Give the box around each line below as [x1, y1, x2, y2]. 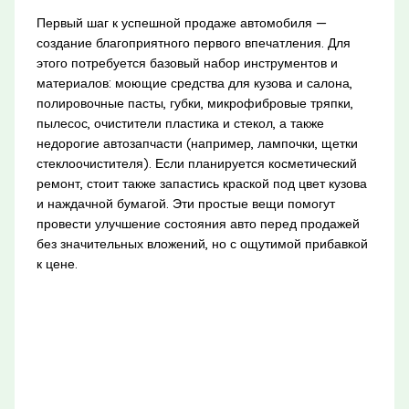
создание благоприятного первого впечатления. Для [36, 34, 351, 51]
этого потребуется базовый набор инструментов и [36, 54, 338, 71]
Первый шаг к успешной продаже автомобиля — [36, 14, 327, 31]
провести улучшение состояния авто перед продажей [36, 215, 360, 232]
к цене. [36, 255, 78, 272]
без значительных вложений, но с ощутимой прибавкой [36, 235, 368, 252]
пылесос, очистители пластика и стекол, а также [36, 114, 324, 131]
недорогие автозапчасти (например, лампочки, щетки [36, 134, 358, 152]
